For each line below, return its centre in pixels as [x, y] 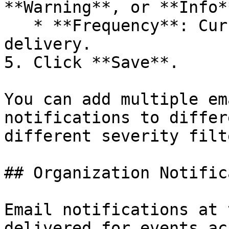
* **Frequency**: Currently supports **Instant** [19, 26]
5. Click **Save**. [91, 62]
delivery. [48, 44]
